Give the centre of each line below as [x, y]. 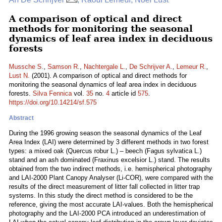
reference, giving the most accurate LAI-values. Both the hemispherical [111, 204]
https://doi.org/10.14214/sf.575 [53, 102]
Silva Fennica [52, 93]
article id [124, 93]
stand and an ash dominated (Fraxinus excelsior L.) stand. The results [110, 160]
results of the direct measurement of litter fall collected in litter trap [104, 187]
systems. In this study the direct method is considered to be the [101, 195]
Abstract [21, 118]
